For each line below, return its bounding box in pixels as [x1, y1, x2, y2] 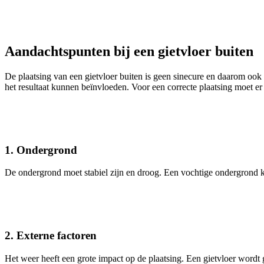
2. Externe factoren [5, 229, 97, 242]
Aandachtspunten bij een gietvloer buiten [5, 44, 253, 60]
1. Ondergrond [5, 143, 77, 156]
